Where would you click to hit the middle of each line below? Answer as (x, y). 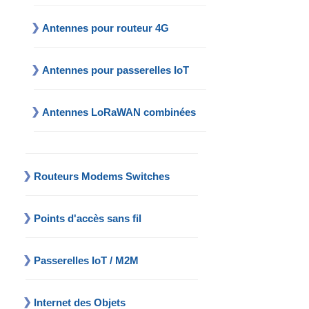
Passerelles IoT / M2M (87, 261)
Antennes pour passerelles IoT (116, 70)
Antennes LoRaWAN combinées (119, 112)
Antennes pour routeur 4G (106, 28)
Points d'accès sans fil (88, 219)
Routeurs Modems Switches (102, 177)
